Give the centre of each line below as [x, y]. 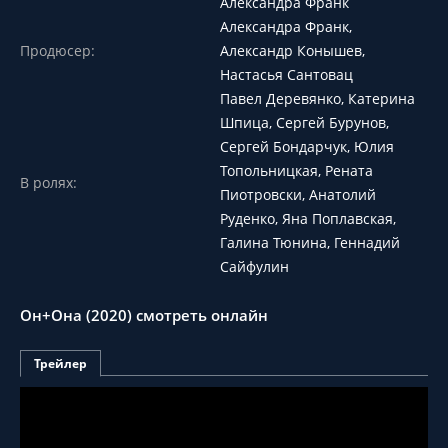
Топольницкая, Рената [296, 170]
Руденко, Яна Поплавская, [308, 218]
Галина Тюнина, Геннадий [310, 242]
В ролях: [48, 182]
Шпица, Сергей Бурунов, [304, 122]
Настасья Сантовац [286, 74]
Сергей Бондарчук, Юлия [307, 146]
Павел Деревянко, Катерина [317, 98]
